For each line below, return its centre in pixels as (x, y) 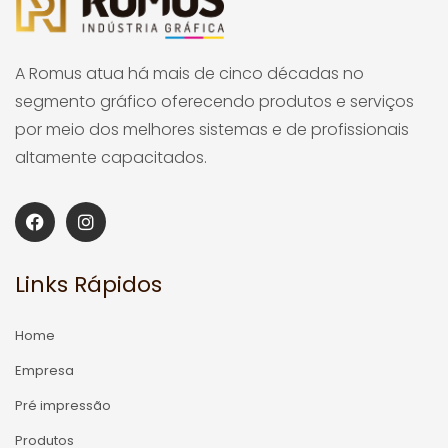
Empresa (44, 371)
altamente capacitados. (111, 158)
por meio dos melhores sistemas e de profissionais (212, 130)
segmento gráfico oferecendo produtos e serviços (214, 102)
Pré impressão (63, 406)
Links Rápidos (88, 285)
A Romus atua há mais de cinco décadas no (189, 74)
